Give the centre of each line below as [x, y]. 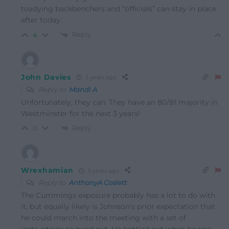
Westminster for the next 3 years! [81, 113]
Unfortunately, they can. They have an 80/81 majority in [119, 102]
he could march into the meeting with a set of [104, 218]
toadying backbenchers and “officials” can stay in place [119, 9]
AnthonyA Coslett [98, 183]
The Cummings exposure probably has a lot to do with [118, 196]
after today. [41, 20]
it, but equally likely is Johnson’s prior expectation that [118, 207]
